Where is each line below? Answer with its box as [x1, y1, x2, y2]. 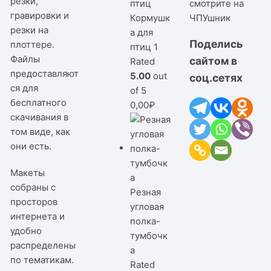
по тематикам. [10, 253, 74, 266]
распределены [10, 239, 76, 251]
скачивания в [10, 111, 69, 123]
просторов [10, 195, 58, 207]
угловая [130, 200, 165, 212]
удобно [10, 224, 42, 237]
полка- [130, 215, 161, 227]
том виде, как [10, 125, 71, 137]
